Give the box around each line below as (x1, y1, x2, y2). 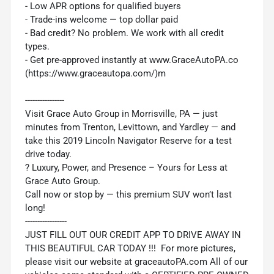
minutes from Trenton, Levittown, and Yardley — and (25, 121, 235, 133)
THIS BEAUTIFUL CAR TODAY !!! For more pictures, (25, 242, 235, 254)
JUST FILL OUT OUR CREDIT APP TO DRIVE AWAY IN (25, 229, 241, 240)
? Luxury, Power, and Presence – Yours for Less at (25, 161, 228, 173)
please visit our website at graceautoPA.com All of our (25, 256, 248, 267)
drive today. (25, 148, 72, 160)
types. (25, 40, 50, 52)
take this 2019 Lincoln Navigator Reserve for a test (25, 135, 232, 146)
